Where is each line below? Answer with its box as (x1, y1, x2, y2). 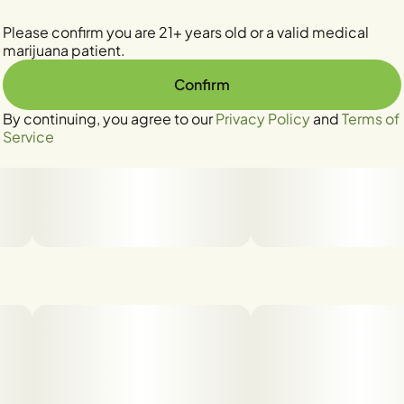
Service (3, 126, 54, 146)
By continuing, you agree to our (3, 108, 216, 128)
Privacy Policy (216, 108, 310, 128)
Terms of (342, 108, 399, 128)
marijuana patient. (3, 40, 125, 60)
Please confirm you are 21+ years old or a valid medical (3, 22, 369, 41)
